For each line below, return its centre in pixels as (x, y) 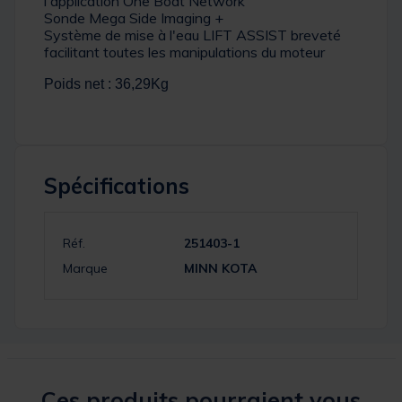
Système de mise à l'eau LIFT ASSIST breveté (192, 35)
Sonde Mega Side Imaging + (134, 18)
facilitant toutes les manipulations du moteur (184, 52)
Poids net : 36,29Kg (106, 84)
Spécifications (117, 186)
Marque (85, 269)
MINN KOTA (220, 269)
